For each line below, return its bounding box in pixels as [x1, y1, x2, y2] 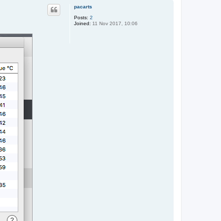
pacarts [74, 3, 92, 9]
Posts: [74, 14, 88, 20]
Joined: [74, 20, 91, 26]
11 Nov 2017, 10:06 [91, 20, 138, 26]
